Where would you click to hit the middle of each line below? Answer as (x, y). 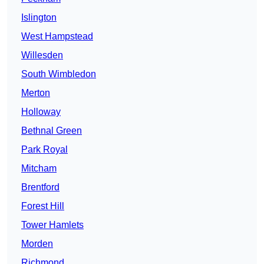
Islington (39, 18)
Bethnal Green (52, 131)
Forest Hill (43, 206)
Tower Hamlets (52, 225)
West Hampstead (57, 37)
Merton (36, 93)
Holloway (41, 112)
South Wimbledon (59, 74)
